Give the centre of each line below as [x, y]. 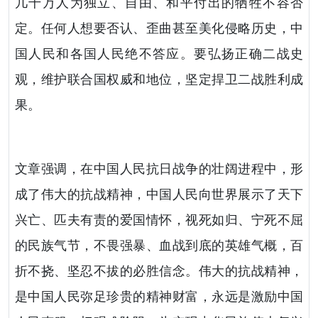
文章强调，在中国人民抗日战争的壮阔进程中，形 [159, 169]
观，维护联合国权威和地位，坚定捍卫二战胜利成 [159, 80]
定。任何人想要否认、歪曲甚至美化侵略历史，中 [159, 29]
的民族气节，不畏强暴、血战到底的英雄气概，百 [159, 246]
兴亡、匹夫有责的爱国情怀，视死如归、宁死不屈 [159, 220]
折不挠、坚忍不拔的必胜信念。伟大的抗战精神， [159, 272]
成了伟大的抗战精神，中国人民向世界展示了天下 [159, 195]
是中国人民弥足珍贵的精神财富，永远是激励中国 [159, 297]
